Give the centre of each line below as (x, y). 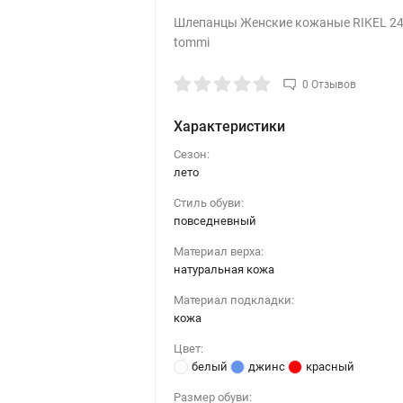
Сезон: (191, 154)
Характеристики (229, 126)
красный (330, 366)
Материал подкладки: (233, 300)
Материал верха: (218, 251)
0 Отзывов (329, 84)
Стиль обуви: (208, 202)
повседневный (215, 220)
